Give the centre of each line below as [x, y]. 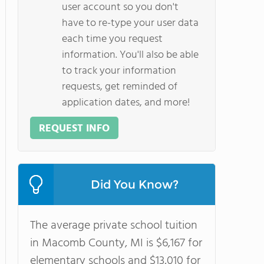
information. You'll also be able [130, 55]
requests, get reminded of [120, 87]
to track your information [119, 71]
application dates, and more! [126, 103]
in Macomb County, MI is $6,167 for [116, 243]
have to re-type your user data [130, 23]
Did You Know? [134, 184]
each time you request [112, 39]
